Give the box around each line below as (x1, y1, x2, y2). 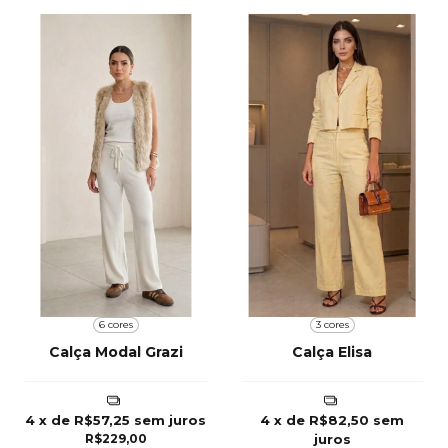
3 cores (315, 318, 349, 332)
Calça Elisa (292, 342, 373, 361)
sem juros (134, 411, 207, 428)
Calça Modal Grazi (48, 342, 183, 361)
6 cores (98, 318, 133, 332)
